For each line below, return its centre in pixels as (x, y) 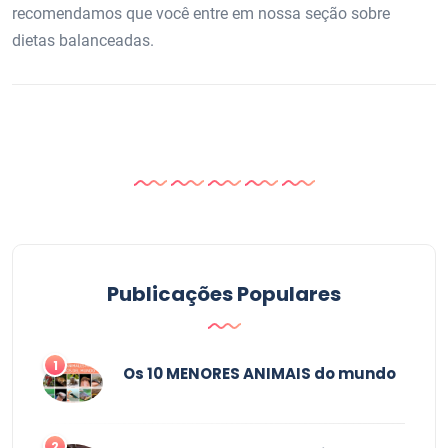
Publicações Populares (224, 293)
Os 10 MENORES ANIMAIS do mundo (259, 373)
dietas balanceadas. (83, 40)
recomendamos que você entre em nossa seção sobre (201, 13)
